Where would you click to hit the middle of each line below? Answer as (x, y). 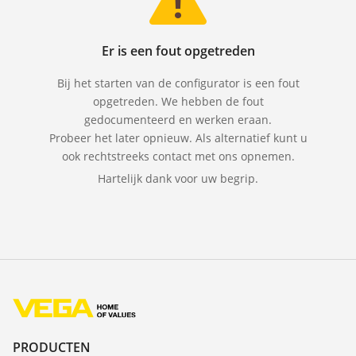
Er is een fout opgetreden (178, 50)
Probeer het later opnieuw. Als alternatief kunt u (178, 137)
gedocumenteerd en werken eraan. (178, 119)
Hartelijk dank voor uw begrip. (178, 178)
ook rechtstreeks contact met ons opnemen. (178, 156)
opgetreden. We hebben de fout (178, 101)
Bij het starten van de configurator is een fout (178, 83)
